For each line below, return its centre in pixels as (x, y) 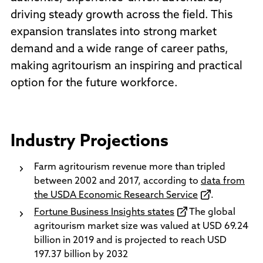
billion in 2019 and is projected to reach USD (130, 241)
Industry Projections (90, 142)
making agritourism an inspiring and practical (127, 67)
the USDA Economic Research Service (116, 195)
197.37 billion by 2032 (81, 255)
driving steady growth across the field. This (122, 16)
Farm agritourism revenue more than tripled (130, 167)
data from (223, 181)
